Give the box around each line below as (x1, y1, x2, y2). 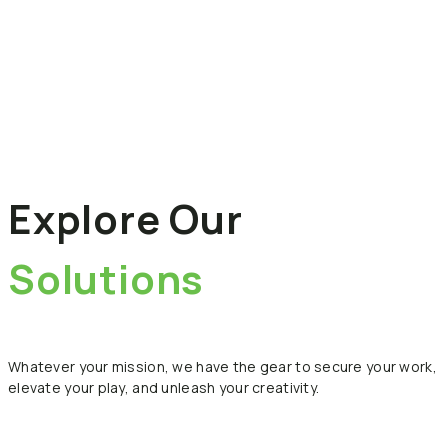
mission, (111, 356, 170, 376)
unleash (161, 377, 216, 397)
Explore (8, 190, 161, 246)
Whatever (8, 356, 76, 376)
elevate (8, 377, 61, 397)
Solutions (8, 250, 205, 306)
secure (314, 356, 363, 376)
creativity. (252, 377, 320, 397)
